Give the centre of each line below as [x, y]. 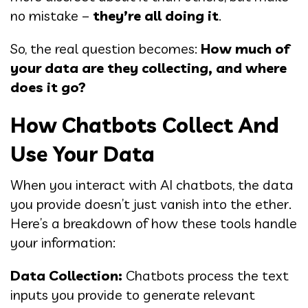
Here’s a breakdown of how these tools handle [154, 223]
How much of [245, 48]
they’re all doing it [156, 15]
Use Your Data [82, 154]
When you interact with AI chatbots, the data [152, 184]
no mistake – [52, 15]
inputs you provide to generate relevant [133, 294]
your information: [63, 242]
